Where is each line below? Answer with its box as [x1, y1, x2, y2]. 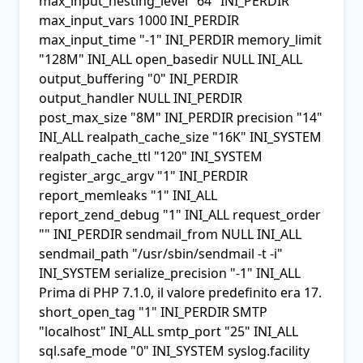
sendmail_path [39, 245, 129, 263]
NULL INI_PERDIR [135, 89, 242, 107]
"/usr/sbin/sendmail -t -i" [129, 245, 283, 263]
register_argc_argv [39, 167, 154, 185]
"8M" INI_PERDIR [127, 109, 237, 126]
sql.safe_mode [39, 342, 127, 360]
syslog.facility [228, 342, 310, 360]
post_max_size [39, 109, 127, 126]
